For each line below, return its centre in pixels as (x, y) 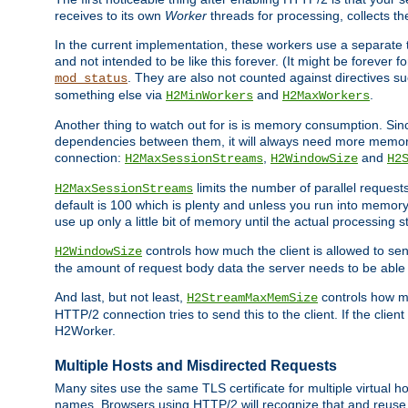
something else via (110, 95)
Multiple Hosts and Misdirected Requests (196, 365)
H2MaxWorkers (326, 96)
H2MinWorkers (209, 96)
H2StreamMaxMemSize (252, 298)
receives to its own (110, 16)
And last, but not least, (121, 297)
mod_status (91, 79)
